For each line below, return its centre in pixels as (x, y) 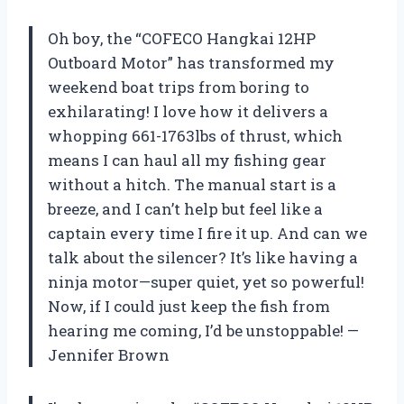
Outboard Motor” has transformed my (191, 63)
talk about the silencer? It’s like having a (203, 258)
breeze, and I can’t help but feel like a (185, 209)
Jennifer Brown (109, 355)
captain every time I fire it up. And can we (207, 234)
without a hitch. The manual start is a (192, 185)
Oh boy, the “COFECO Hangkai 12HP (182, 39)
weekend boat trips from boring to (179, 87)
